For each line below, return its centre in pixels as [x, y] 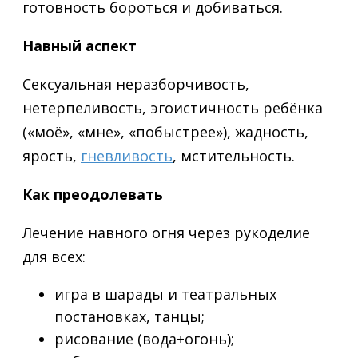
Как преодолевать [93, 195]
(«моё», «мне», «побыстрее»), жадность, [165, 132]
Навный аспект [80, 46]
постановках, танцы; [129, 317]
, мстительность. [234, 156]
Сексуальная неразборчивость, [136, 84]
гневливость [127, 156]
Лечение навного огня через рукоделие [166, 233]
